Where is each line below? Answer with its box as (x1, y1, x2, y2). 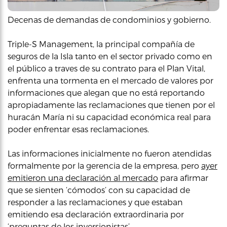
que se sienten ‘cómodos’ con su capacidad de (8, 185, 190, 195)
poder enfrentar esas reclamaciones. (8, 124, 149, 134)
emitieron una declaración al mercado (8, 173, 158, 182)
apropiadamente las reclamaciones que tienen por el (8, 100, 215, 109)
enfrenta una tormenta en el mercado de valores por (8, 75, 213, 85)
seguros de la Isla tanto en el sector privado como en (8, 51, 212, 61)
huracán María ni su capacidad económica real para (8, 112, 211, 122)
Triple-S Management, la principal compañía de (8, 39, 195, 49)
